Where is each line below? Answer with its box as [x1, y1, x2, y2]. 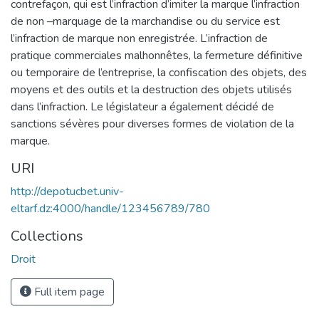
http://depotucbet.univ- [11, 183, 124, 199]
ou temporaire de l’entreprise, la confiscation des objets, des [11, 64, 307, 80]
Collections [11, 226, 83, 246]
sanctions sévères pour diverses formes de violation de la [11, 115, 294, 132]
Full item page [31, 283, 105, 300]
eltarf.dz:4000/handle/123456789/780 [11, 200, 210, 216]
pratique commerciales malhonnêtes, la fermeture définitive [11, 47, 303, 63]
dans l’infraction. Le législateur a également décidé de [11, 98, 274, 115]
